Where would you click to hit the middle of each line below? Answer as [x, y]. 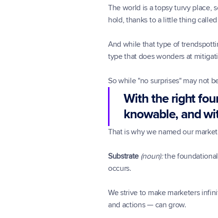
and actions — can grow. [147, 205]
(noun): [152, 156]
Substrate [124, 156]
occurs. [120, 168]
